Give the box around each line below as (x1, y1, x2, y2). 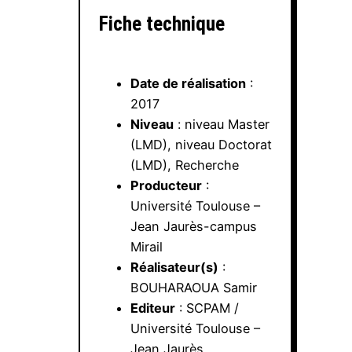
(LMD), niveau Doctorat (130, 136, 272, 152)
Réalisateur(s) (130, 258, 218, 275)
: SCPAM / (175, 299, 239, 316)
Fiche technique (99, 12, 225, 36)
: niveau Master (174, 115, 269, 132)
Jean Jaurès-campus (130, 218, 257, 234)
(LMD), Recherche (130, 156, 239, 173)
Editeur (130, 299, 175, 316)
